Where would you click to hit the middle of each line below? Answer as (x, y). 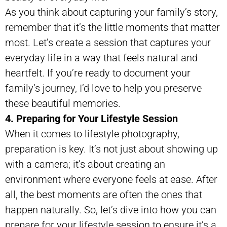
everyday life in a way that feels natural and (101, 58)
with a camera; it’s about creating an (85, 164)
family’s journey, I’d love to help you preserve (103, 88)
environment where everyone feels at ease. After (111, 179)
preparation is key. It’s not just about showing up (111, 149)
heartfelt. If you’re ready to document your (98, 73)
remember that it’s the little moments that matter (112, 27)
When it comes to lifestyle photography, (92, 134)
